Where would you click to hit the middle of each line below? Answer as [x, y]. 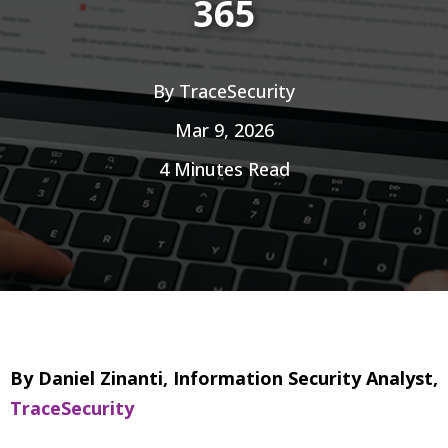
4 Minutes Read [224, 168]
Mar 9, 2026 [224, 129]
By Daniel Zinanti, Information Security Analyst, [224, 378]
